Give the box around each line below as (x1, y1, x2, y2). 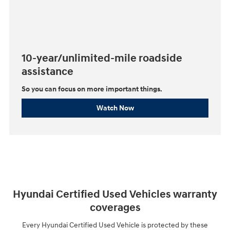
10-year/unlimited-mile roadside (22, 51, 182, 65)
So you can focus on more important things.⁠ (22, 85, 162, 94)
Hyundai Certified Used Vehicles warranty (13, 187, 217, 201)
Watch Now (96, 104, 134, 113)
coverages (89, 201, 141, 215)
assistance (22, 65, 73, 79)
